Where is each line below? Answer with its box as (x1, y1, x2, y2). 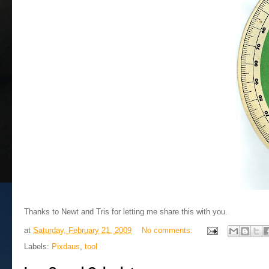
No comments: (142, 226, 195, 235)
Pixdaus (52, 242, 80, 251)
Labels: (24, 242, 52, 251)
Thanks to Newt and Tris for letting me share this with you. (24, 207, 228, 216)
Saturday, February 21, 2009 (33, 226, 131, 235)
